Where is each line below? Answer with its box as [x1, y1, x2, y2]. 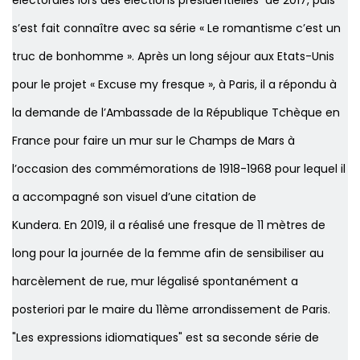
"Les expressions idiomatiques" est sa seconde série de [12, 329, 319, 346]
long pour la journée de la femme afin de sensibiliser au [12, 245, 324, 262]
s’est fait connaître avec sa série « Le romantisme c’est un [12, 20, 341, 37]
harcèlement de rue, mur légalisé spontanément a [12, 273, 298, 290]
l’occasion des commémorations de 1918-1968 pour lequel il [12, 161, 346, 178]
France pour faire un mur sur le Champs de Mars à [12, 133, 295, 149]
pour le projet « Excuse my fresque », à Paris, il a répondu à [12, 76, 337, 93]
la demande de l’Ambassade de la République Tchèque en [12, 104, 340, 121]
